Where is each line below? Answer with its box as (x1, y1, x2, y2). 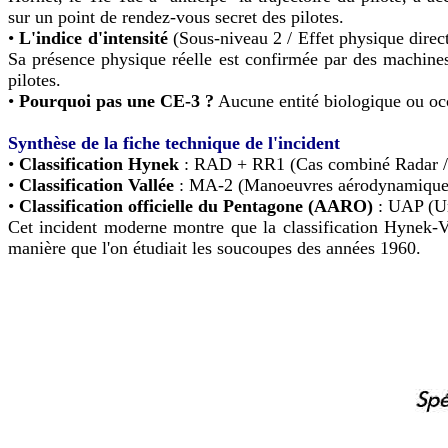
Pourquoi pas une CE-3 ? (19, 90, 214, 111)
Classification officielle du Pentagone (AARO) (19, 195, 373, 216)
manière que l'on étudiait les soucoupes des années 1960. (8, 237, 421, 258)
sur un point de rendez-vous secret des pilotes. (8, 6, 344, 27)
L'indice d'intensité (19, 27, 168, 48)
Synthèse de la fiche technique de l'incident (8, 132, 340, 153)
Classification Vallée (19, 174, 174, 195)
